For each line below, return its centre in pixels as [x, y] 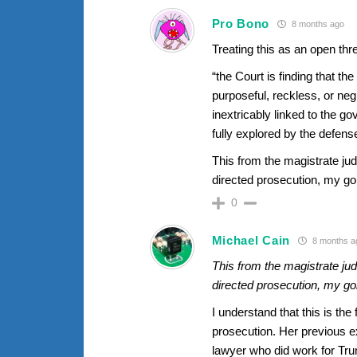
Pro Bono [241, 24]
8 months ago [317, 24]
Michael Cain [251, 241]
